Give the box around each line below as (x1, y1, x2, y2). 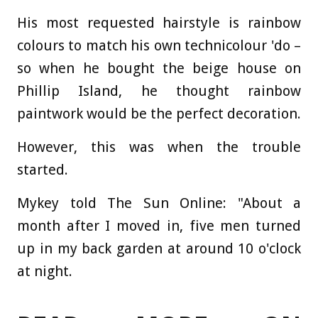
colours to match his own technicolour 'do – (17, 37, 301, 55)
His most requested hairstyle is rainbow (17, 14, 301, 32)
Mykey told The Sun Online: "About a (17, 194, 301, 212)
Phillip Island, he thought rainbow (17, 82, 301, 100)
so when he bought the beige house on (17, 60, 301, 77)
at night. (17, 263, 72, 280)
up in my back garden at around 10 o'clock (17, 240, 301, 258)
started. (17, 161, 68, 179)
